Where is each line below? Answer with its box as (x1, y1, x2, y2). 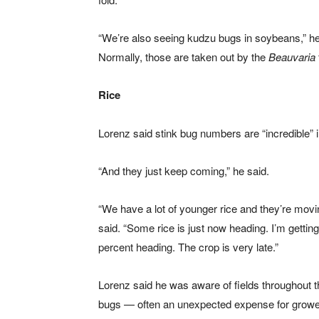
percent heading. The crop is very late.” (98, 239, 278, 255)
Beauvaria (268, 49, 315, 65)
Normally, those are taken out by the (98, 49, 268, 65)
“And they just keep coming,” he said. (98, 163, 269, 179)
